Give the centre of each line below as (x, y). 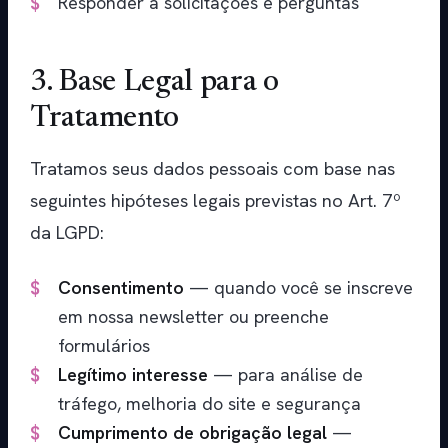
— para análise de (285, 375)
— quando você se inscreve (298, 288)
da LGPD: (67, 233)
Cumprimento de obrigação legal (192, 433)
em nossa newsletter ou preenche (193, 317)
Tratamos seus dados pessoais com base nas (212, 169)
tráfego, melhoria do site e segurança (209, 404)
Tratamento (104, 119)
